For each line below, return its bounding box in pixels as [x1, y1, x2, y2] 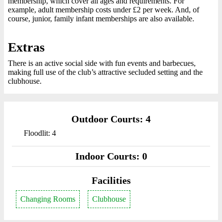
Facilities [91, 175, 131, 186]
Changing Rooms [20, 195, 75, 203]
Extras [8, 40, 45, 55]
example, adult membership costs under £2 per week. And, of [8, 5, 199, 14]
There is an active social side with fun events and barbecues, [8, 59, 196, 67]
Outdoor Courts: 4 [71, 113, 151, 124]
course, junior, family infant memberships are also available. [8, 14, 194, 23]
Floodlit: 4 [24, 129, 56, 137]
